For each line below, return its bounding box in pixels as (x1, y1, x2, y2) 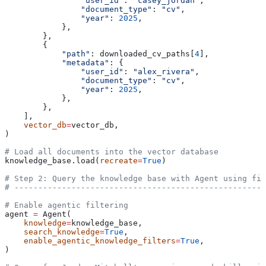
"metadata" (5, 58, 109, 67)
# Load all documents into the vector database (5, 147, 218, 156)
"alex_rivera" (133, 66, 195, 76)
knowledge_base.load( (5, 156, 100, 165)
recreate (100, 156, 138, 165)
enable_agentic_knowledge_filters (5, 236, 176, 245)
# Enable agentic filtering (5, 200, 128, 210)
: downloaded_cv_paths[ (90, 49, 195, 58)
